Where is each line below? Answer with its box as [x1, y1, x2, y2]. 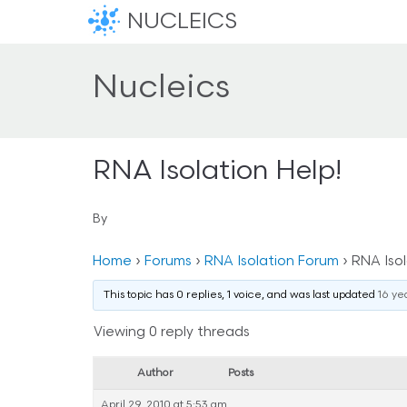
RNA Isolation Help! [93, 158, 342, 187]
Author [137, 368, 174, 380]
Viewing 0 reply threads [94, 326, 250, 341]
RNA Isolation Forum [204, 255, 339, 270]
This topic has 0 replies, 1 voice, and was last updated [104, 290, 378, 302]
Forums [144, 255, 192, 270]
